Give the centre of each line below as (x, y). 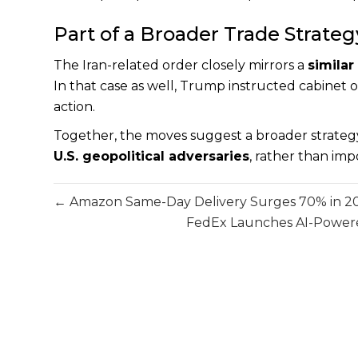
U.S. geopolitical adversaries (152, 156)
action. (75, 106)
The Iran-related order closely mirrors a (181, 65)
